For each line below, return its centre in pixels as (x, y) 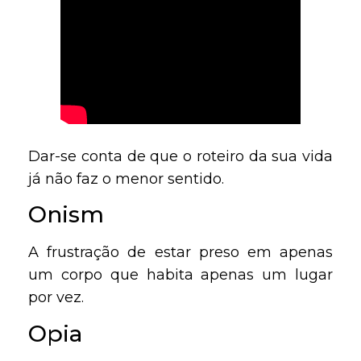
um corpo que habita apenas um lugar (180, 275)
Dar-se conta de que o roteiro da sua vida (180, 157)
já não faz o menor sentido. (126, 179)
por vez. (56, 298)
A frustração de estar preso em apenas (180, 253)
